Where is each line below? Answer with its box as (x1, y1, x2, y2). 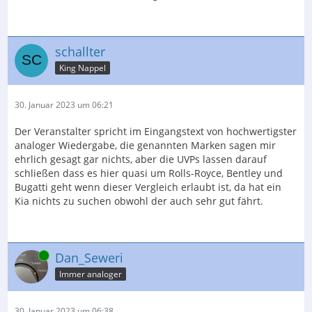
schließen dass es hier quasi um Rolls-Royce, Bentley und (15, 166, 283, 180)
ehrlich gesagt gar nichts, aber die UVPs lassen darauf (15, 153, 267, 166)
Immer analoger (59, 268, 122, 281)
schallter (55, 43, 105, 61)
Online (15, 249, 40, 262)
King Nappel (59, 62, 106, 75)
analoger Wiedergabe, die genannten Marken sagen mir (15, 139, 276, 153)
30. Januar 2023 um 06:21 (15, 99, 114, 111)
